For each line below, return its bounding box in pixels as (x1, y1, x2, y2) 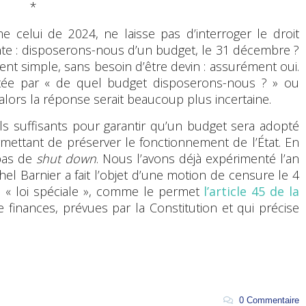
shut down (36, 150, 96, 167)
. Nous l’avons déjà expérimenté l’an (96, 150, 299, 167)
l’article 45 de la (204, 182, 300, 199)
